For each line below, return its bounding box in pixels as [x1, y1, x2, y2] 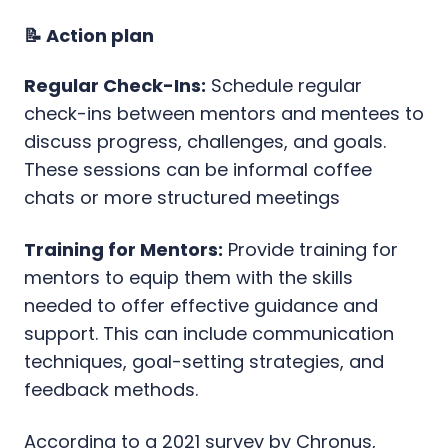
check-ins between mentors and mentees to [24, 100, 424, 126]
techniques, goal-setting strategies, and [24, 348, 384, 374]
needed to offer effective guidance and [24, 292, 378, 318]
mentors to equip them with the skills [24, 264, 353, 290]
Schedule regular [206, 72, 362, 98]
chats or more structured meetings [24, 184, 340, 210]
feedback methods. [24, 376, 198, 402]
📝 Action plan [24, 22, 154, 48]
